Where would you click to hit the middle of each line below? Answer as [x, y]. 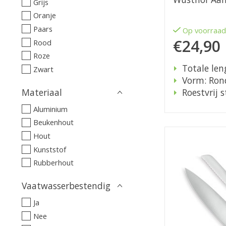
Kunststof [49, 149]
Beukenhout [53, 122]
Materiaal [42, 92]
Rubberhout [53, 163]
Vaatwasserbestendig [66, 186]
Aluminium [50, 109]
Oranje [44, 15]
